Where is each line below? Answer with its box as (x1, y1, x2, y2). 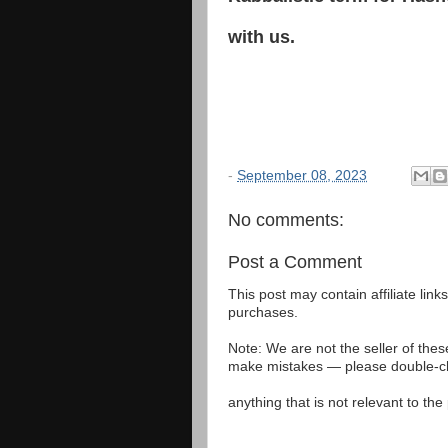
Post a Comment (228, 251, 362, 272)
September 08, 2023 (237, 167, 367, 183)
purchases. (228, 305, 298, 321)
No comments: (228, 210, 344, 231)
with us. (228, 26, 295, 47)
